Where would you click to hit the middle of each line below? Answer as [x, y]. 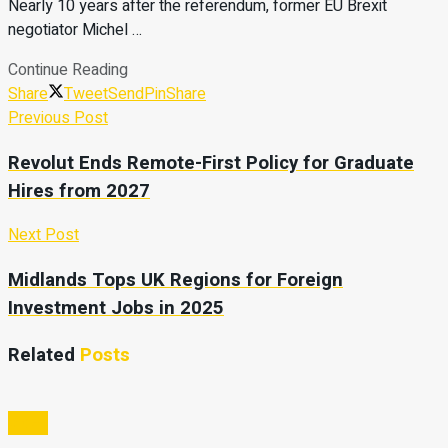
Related [41, 354]
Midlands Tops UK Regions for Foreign [175, 280]
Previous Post [58, 117]
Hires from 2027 [79, 190]
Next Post [43, 235]
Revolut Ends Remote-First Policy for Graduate [211, 162]
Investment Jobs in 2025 [116, 308]
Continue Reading [68, 69]
